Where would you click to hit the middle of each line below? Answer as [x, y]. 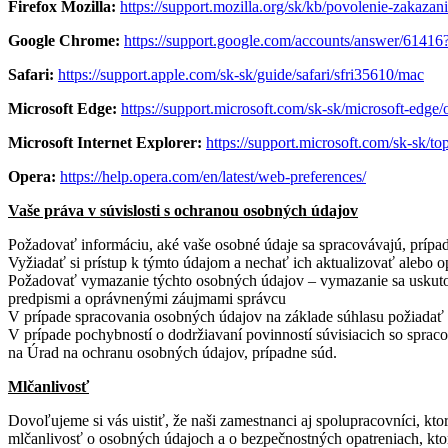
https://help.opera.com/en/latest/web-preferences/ [213, 176]
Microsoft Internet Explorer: [105, 142]
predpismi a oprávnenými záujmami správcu [147, 298]
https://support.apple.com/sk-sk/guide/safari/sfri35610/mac [241, 74]
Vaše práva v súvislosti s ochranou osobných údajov [183, 210]
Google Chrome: [64, 40]
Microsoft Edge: [62, 108]
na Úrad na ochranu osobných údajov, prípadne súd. [172, 352]
